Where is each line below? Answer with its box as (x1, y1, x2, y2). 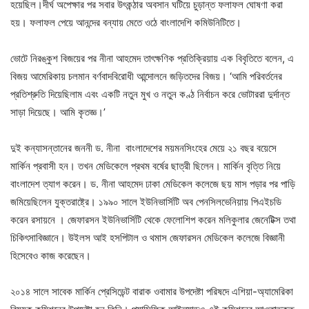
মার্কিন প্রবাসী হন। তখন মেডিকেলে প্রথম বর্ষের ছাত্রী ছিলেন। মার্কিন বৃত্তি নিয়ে (10, 159, 281, 173)
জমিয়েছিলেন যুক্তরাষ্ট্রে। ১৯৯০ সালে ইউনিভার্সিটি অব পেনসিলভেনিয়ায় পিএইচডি (10, 195, 281, 209)
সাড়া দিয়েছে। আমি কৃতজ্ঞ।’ (10, 106, 106, 119)
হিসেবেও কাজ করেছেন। (10, 249, 91, 263)
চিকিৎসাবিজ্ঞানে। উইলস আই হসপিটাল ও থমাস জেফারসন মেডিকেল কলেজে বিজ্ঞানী (10, 231, 285, 245)
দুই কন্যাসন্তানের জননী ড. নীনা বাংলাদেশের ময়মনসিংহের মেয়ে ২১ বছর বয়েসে (10, 141, 277, 155)
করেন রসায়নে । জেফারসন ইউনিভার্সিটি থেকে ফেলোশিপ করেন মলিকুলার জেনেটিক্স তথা (10, 213, 296, 227)
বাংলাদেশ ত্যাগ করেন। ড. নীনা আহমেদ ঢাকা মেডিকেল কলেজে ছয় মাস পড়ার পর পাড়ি (10, 177, 295, 191)
